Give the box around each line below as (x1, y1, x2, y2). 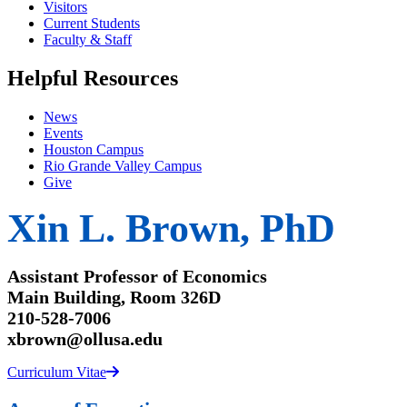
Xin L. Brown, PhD (7, 206, 335, 252)
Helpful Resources (7, 66, 178, 91)
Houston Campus (44, 142, 144, 158)
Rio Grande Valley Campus (44, 158, 202, 174)
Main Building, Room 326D (7, 287, 221, 308)
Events (44, 125, 83, 142)
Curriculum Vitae (7, 364, 106, 381)
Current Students (44, 15, 140, 32)
